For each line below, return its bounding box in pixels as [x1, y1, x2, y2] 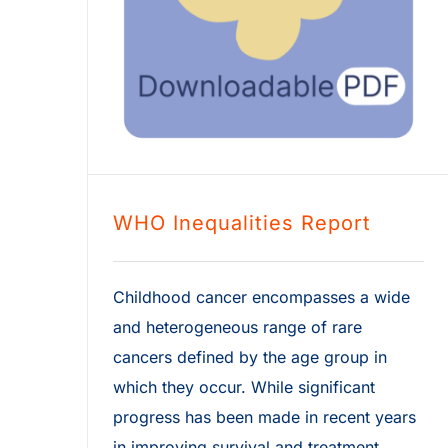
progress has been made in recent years [113, 407, 416, 428]
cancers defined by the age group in [113, 347, 387, 368]
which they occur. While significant [113, 377, 375, 398]
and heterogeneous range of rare [113, 317, 362, 338]
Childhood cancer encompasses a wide [113, 287, 410, 308]
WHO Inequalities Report [113, 211, 371, 236]
